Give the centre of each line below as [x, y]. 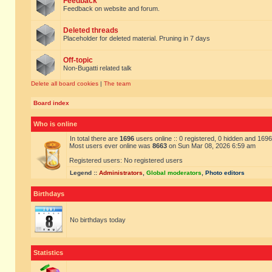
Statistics [48, 253]
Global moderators [174, 173]
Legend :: [84, 173]
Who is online [55, 124]
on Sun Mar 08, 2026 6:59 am [211, 146]
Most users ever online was [111, 146]
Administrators [121, 173]
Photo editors [225, 173]
